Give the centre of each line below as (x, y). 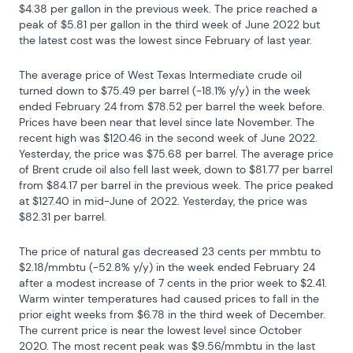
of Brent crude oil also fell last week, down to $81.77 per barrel (176, 169)
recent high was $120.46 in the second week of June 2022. (168, 138)
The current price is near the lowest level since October (160, 330)
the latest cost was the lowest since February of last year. (165, 40)
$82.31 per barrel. (63, 217)
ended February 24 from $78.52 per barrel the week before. (172, 106)
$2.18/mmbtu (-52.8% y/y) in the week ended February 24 (167, 267)
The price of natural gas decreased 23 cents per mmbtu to (170, 251)
